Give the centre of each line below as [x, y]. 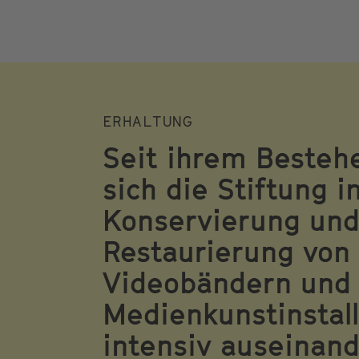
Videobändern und [227, 282]
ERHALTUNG [148, 121]
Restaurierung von [226, 251]
